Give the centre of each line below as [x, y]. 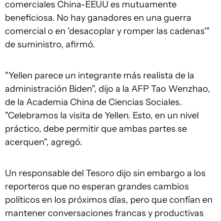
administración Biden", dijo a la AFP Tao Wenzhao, [108, 89]
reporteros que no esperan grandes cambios [97, 186]
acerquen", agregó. [44, 142]
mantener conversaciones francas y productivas [104, 213]
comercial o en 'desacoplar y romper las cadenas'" [107, 31]
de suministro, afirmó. [50, 44]
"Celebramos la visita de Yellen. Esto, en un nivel [102, 115]
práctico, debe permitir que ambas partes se [96, 129]
